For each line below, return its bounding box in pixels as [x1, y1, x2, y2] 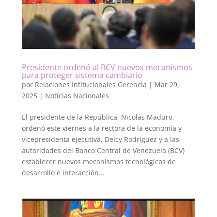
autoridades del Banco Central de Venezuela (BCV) [21, 145, 185, 155]
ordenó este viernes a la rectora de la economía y [21, 123, 182, 133]
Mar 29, [154, 79, 179, 89]
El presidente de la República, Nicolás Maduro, [21, 112, 174, 122]
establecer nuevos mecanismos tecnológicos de [21, 156, 176, 166]
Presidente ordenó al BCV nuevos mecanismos [21, 62, 192, 73]
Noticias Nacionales [45, 91, 109, 100]
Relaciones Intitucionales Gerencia [34, 79, 147, 89]
